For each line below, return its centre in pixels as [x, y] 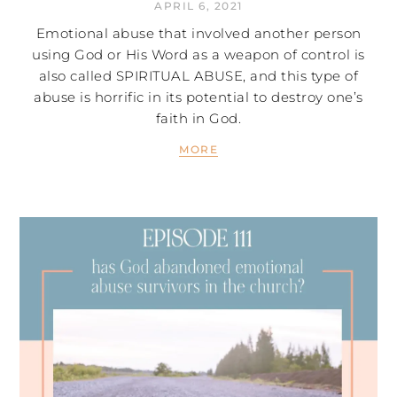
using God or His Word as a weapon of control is [198, 54]
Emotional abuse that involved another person [198, 33]
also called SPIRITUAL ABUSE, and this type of [198, 75]
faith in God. [198, 118]
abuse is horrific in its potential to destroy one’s [198, 97]
